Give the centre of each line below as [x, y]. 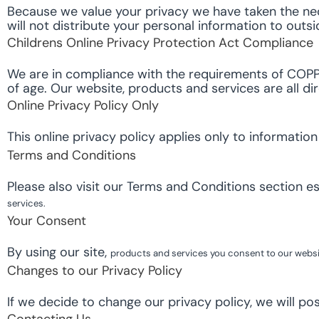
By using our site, [59, 252]
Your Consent [47, 221]
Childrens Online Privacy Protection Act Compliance [160, 43]
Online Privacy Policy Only [83, 106]
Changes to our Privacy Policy [95, 271]
